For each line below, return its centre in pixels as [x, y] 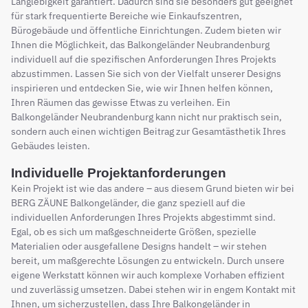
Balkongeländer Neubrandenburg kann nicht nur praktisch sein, [146, 117]
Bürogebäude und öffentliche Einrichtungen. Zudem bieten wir [146, 30]
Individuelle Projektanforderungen [119, 173]
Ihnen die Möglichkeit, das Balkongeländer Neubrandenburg [140, 45]
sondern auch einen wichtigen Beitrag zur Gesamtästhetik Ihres [148, 131]
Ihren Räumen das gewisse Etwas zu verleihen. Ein [121, 102]
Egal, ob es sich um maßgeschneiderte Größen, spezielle [134, 232]
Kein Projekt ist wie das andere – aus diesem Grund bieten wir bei [153, 188]
